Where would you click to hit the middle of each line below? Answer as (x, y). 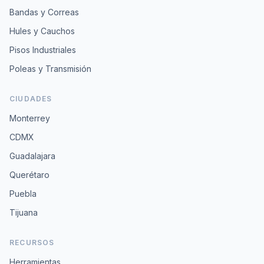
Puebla (23, 194)
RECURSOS (32, 242)
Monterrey (30, 118)
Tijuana (24, 212)
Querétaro (29, 175)
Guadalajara (32, 156)
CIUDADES (31, 99)
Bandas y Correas (44, 12)
